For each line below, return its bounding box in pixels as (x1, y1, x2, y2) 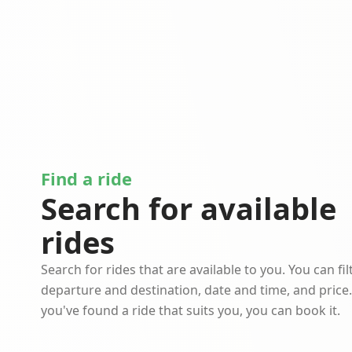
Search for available (41, 188, 336, 229)
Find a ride (41, 167, 132, 191)
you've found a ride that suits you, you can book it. (41, 302, 340, 320)
